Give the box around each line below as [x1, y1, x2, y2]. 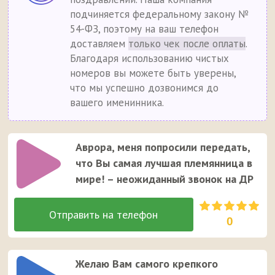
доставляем [70, 37, 129, 51]
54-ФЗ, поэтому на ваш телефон [70, 22, 219, 36]
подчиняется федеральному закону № [70, 7, 249, 21]
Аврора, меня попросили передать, [76, 140, 250, 155]
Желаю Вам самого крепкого [76, 257, 219, 271]
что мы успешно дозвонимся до [70, 81, 219, 95]
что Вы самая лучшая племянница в [76, 156, 253, 171]
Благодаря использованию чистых [70, 52, 230, 66]
